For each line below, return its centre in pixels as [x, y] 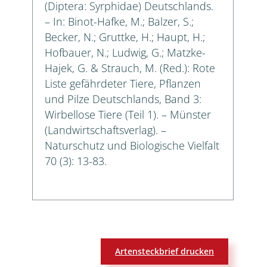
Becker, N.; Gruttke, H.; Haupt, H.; [125, 37]
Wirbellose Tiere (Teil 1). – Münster [128, 114]
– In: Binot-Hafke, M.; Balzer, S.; [119, 21]
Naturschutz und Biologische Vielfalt [132, 145]
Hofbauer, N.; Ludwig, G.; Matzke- [125, 52]
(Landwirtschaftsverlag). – [105, 130]
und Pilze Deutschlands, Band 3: [123, 99]
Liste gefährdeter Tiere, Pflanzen [123, 83]
